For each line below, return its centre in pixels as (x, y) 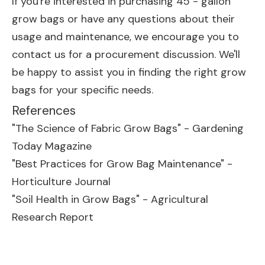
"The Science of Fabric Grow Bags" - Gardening (128, 128)
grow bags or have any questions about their (123, 19)
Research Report (53, 217)
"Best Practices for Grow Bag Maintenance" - (122, 164)
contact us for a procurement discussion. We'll (126, 54)
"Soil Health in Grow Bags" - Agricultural (110, 199)
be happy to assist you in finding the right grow (129, 72)
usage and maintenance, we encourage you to (125, 37)
